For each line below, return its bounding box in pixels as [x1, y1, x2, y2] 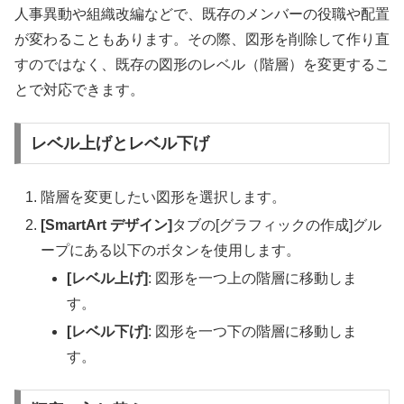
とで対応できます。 [14, 81, 144, 97]
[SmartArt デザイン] [41, 216, 173, 233]
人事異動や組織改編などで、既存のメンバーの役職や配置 [14, 5, 390, 22]
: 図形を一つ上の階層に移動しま [148, 270, 358, 286]
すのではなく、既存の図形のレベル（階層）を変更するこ [14, 56, 390, 72]
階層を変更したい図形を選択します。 [41, 188, 287, 205]
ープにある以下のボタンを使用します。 [41, 242, 301, 258]
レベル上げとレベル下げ [30, 134, 209, 153]
